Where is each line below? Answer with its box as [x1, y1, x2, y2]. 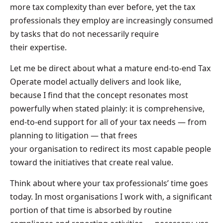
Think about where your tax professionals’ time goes [10, 177, 208, 189]
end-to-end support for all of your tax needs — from [10, 116, 207, 127]
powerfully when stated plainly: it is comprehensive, [10, 103, 205, 114]
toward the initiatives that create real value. [10, 156, 175, 168]
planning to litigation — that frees [10, 129, 137, 141]
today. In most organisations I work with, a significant [10, 191, 212, 202]
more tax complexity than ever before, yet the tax [10, 1, 195, 12]
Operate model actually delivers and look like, [10, 76, 181, 87]
